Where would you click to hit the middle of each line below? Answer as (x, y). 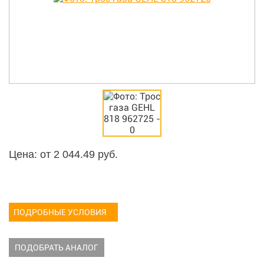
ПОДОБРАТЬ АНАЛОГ (57, 247)
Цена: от (31, 154)
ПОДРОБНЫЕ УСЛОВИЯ (60, 212)
